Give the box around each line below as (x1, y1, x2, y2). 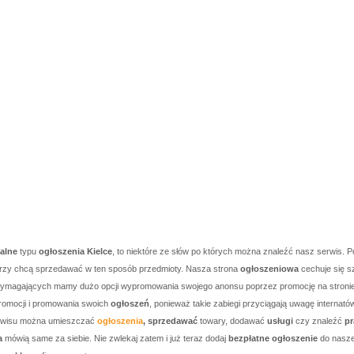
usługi (267, 316, 293, 326)
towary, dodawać (198, 316, 267, 326)
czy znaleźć (293, 316, 345, 326)
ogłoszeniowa (240, 264, 299, 273)
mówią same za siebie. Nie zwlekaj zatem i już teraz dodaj (2, 333, 228, 343)
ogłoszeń (111, 299, 149, 308)
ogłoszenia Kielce (39, 247, 112, 256)
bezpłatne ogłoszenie (228, 333, 318, 343)
